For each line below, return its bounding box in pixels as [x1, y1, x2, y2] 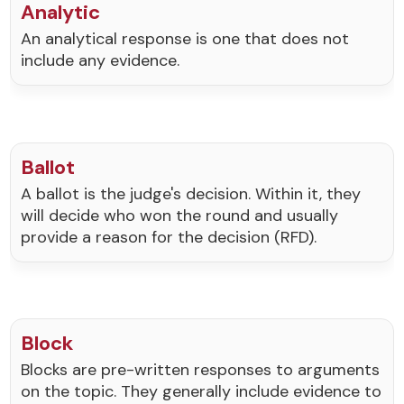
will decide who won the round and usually [21, 204, 339, 226]
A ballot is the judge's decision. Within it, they [21, 182, 362, 205]
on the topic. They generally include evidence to [21, 380, 382, 402]
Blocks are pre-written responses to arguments [21, 358, 381, 381]
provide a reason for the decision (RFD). [21, 225, 317, 248]
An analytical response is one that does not [21, 28, 350, 50]
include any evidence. [21, 50, 180, 72]
